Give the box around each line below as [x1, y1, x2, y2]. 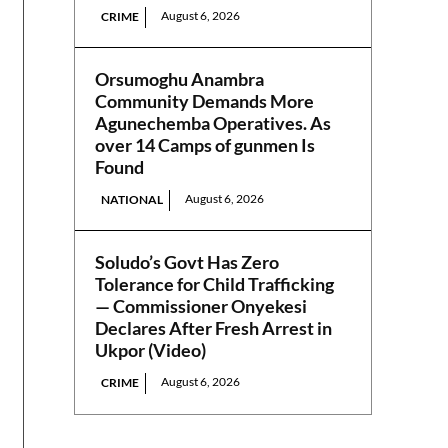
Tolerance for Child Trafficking [95, 273, 335, 296]
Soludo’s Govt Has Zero [95, 251, 280, 274]
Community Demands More [95, 90, 315, 113]
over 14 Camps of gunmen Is [95, 134, 316, 157]
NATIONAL [101, 192, 164, 208]
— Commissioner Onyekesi [95, 295, 308, 318]
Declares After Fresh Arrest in [95, 317, 333, 340]
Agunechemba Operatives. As [95, 112, 332, 135]
